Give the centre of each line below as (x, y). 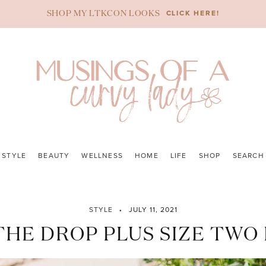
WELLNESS (102, 156)
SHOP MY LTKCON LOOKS (103, 14)
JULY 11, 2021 (153, 210)
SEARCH (248, 156)
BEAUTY (54, 156)
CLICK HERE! (193, 13)
